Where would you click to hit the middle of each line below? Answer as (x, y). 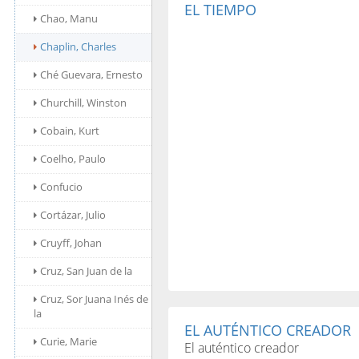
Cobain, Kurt (70, 131)
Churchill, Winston (83, 103)
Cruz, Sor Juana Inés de (94, 299)
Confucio (61, 187)
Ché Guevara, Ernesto (91, 75)
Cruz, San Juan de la (86, 271)
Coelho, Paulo (73, 159)
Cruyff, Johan (71, 243)
